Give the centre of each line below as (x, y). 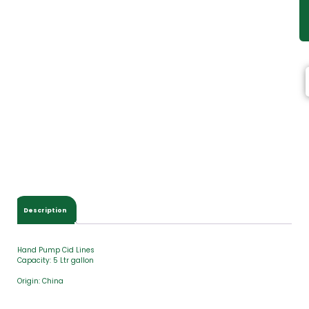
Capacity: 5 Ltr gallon (56, 260)
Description (45, 210)
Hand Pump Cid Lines (56, 250)
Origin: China (40, 281)
